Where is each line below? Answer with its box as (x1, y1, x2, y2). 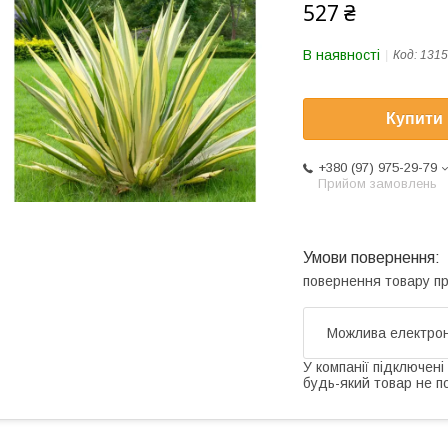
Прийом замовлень (318, 176, 437, 192)
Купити (386, 110, 443, 128)
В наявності (303, 47, 380, 63)
